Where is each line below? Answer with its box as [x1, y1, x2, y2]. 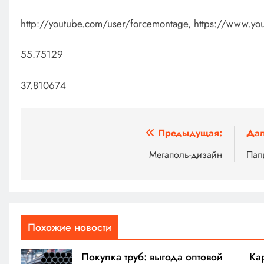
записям [31, 168, 88, 189]
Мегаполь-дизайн [149, 148, 223, 162]
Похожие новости [27, 220, 111, 236]
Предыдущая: [158, 126, 223, 140]
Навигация [31, 126, 104, 147]
